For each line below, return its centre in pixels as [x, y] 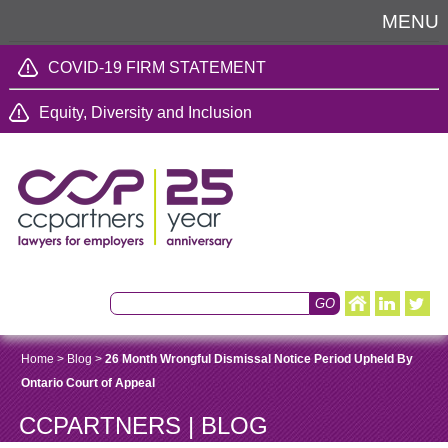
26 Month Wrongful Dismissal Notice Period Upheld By [258, 359]
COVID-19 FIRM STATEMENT [156, 67]
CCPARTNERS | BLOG [143, 426]
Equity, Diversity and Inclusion [145, 112]
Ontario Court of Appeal [87, 383]
